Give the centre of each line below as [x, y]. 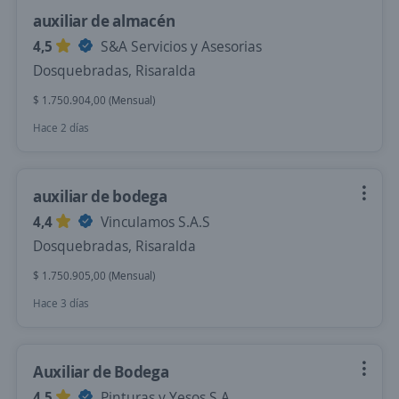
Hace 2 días [61, 128]
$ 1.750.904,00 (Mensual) [94, 100]
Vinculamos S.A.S [154, 222]
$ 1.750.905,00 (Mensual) [94, 276]
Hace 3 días [61, 303]
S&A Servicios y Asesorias [179, 46]
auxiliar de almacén [104, 20]
